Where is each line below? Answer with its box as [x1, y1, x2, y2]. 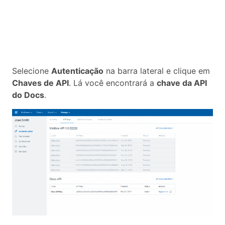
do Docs [12, 89, 44, 100]
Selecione [12, 65, 51, 76]
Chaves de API [12, 77, 69, 88]
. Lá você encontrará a [69, 77, 157, 88]
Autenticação [51, 65, 103, 76]
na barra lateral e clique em [103, 65, 210, 76]
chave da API [157, 77, 207, 88]
